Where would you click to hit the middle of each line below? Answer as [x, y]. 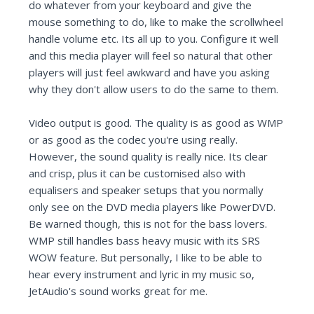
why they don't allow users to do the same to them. [154, 89]
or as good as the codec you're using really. [134, 140]
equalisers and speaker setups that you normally [146, 190]
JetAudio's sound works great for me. [118, 291]
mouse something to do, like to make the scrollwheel [156, 22]
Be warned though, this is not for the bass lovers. [148, 224]
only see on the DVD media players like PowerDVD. [152, 207]
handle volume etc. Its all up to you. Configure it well [154, 39]
